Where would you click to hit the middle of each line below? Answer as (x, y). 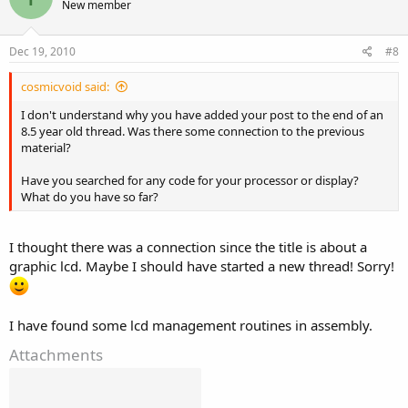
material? (46, 148)
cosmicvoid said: (65, 87)
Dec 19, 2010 (42, 51)
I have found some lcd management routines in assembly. (191, 325)
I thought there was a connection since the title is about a (188, 246)
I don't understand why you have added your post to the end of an (202, 115)
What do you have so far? (90, 197)
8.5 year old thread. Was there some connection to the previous (193, 131)
